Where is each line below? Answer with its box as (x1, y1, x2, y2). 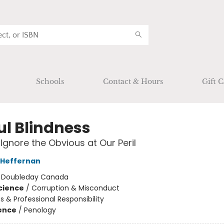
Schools (36, 77, 64, 86)
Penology (23, 205, 56, 215)
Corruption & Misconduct (31, 183, 119, 193)
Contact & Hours (103, 77, 163, 86)
